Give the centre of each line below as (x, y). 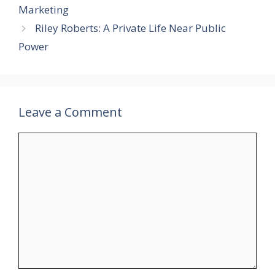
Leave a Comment (70, 112)
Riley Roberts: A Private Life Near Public (131, 28)
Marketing (44, 10)
